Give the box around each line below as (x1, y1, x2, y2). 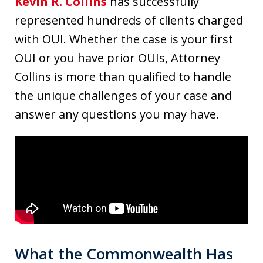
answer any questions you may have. (15, 106, 219, 123)
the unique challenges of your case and (15, 87, 232, 104)
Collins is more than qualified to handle (15, 69, 231, 85)
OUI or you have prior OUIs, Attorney (15, 50, 220, 66)
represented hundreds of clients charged (15, 12, 243, 29)
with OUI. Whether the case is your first (15, 31, 233, 48)
